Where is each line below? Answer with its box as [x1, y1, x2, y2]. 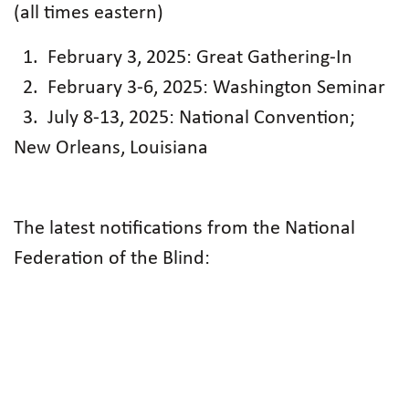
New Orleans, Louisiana [14, 138, 208, 159]
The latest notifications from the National [14, 218, 355, 239]
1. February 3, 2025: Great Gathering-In [14, 47, 352, 68]
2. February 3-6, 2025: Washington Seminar [14, 78, 385, 99]
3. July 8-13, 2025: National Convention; [14, 108, 355, 129]
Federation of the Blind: [14, 248, 210, 269]
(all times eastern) [14, 3, 163, 24]
